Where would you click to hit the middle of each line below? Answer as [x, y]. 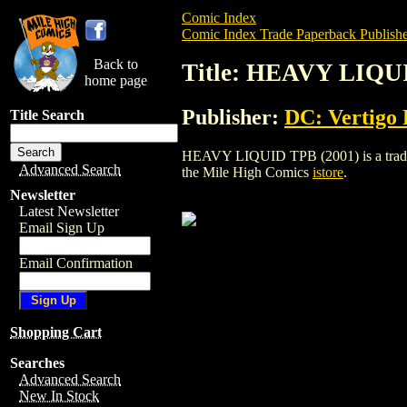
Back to [116, 64]
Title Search [47, 115]
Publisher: [233, 117]
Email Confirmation [76, 263]
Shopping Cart [56, 332]
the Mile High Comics [247, 172]
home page [116, 80]
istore [328, 172]
